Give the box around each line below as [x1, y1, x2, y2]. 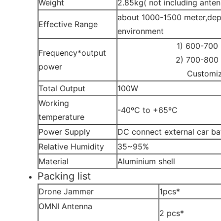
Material [38, 156, 69, 166]
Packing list [37, 170, 91, 182]
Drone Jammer [38, 186, 94, 196]
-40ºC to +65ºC [117, 105, 178, 115]
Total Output [38, 83, 85, 93]
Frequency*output [38, 48, 106, 58]
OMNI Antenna [38, 201, 92, 211]
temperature [38, 112, 84, 122]
